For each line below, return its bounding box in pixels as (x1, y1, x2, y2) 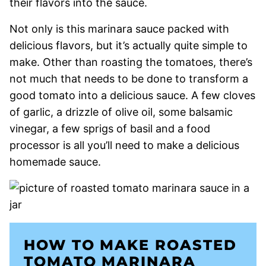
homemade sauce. (9, 155, 104, 168)
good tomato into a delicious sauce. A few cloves (9, 88, 255, 102)
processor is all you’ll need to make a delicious (9, 138, 239, 151)
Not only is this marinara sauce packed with (9, 22, 229, 35)
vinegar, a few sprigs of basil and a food (9, 122, 210, 135)
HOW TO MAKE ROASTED (24, 236, 237, 254)
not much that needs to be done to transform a (9, 72, 248, 85)
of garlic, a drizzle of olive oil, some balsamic (9, 105, 233, 118)
